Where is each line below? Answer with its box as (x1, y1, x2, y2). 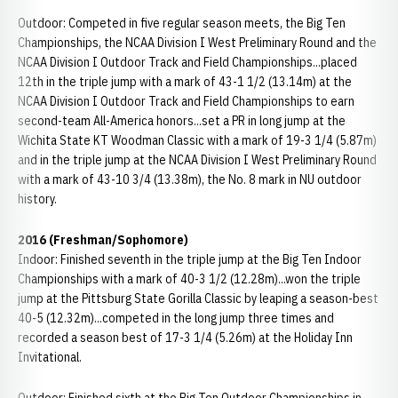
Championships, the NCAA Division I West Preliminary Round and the (18, 35, 377, 51)
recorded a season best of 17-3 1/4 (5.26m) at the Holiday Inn (18, 330, 353, 346)
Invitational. (18, 349, 82, 365)
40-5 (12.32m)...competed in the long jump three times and (18, 310, 334, 326)
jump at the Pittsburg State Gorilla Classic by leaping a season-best (18, 291, 378, 306)
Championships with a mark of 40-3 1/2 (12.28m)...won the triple (18, 271, 361, 287)
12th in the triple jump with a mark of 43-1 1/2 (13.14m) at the (18, 74, 352, 90)
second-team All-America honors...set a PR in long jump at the (18, 113, 346, 129)
